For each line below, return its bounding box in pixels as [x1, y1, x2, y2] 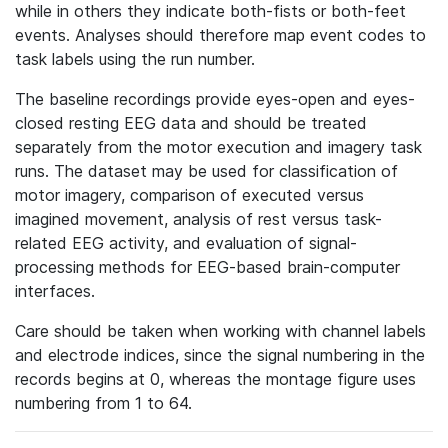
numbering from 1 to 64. [15, 393, 192, 413]
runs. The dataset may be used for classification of [15, 161, 398, 181]
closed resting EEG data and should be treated [15, 113, 367, 133]
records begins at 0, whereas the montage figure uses [15, 369, 416, 389]
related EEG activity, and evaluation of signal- [15, 233, 357, 253]
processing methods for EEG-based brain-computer [15, 257, 400, 277]
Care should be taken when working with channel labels [15, 321, 426, 341]
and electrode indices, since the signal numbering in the [15, 345, 425, 365]
